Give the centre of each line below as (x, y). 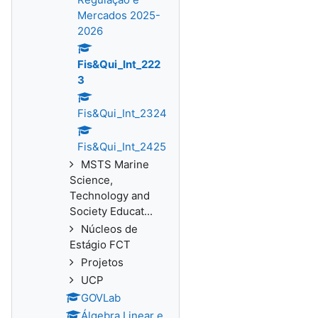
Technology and (110, 196)
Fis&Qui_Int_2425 (122, 147)
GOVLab (101, 298)
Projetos (102, 262)
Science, (91, 180)
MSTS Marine (115, 164)
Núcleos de (109, 229)
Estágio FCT (100, 245)
